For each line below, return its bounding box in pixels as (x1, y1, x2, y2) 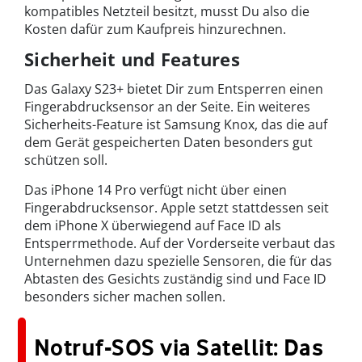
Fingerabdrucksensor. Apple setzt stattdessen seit (24, 198, 329, 217)
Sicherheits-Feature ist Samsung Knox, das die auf (24, 115, 327, 133)
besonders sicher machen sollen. (24, 287, 225, 305)
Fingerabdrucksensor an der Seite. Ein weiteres (24, 97, 310, 116)
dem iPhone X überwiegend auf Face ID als (24, 216, 281, 234)
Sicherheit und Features (24, 46, 240, 71)
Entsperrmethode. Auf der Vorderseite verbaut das (24, 234, 335, 252)
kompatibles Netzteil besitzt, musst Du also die (24, 2, 309, 20)
